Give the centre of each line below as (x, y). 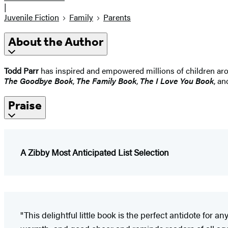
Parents (117, 17)
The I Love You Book (177, 80)
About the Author (56, 42)
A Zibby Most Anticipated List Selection (95, 152)
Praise (25, 105)
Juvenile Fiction (32, 17)
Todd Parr (21, 70)
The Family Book (106, 80)
